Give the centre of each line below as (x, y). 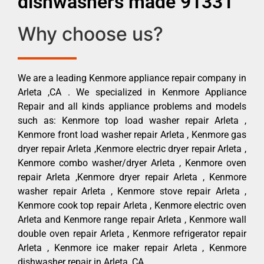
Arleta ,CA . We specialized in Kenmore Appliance (132, 93)
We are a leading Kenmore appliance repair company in (132, 78)
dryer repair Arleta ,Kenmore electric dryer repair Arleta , (132, 149)
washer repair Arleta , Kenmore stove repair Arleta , (132, 192)
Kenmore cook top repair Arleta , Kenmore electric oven (132, 206)
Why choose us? (90, 34)
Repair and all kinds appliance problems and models (132, 107)
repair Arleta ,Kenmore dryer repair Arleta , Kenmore (132, 177)
